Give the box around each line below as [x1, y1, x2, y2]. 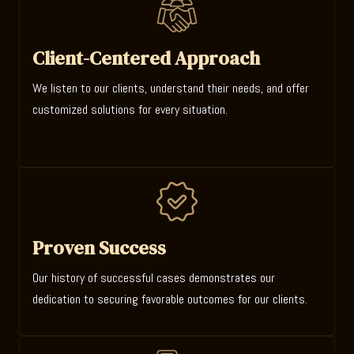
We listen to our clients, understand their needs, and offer [32, 80, 309, 97]
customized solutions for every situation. [32, 101, 228, 119]
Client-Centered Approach [32, 45, 260, 72]
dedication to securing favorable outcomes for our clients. [32, 290, 307, 307]
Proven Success [32, 234, 166, 261]
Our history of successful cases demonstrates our [32, 269, 275, 286]
